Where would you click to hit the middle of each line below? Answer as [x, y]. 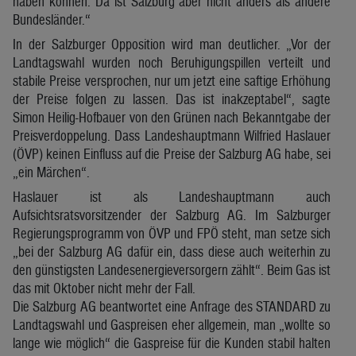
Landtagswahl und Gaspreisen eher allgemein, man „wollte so [172, 324]
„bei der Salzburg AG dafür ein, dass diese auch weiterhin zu [172, 251]
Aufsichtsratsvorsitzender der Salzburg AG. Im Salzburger [172, 215]
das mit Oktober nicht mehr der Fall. [104, 288]
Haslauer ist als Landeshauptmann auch [172, 196]
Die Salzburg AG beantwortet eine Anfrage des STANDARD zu [172, 306]
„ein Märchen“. [51, 172]
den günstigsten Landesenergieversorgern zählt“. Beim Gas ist [172, 269]
